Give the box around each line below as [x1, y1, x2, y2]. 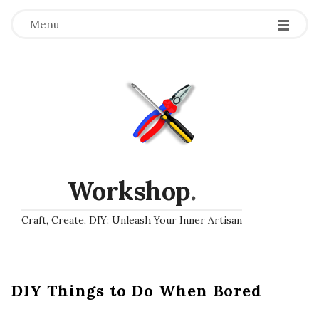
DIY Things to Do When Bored [11, 280, 262, 300]
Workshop [67, 174, 190, 207]
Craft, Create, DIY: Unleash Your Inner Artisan [21, 213, 242, 226]
